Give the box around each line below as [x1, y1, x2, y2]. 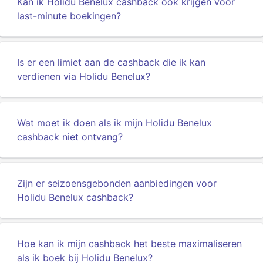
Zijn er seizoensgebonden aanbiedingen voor [17, 177, 217, 189]
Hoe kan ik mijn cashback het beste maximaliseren [17, 238, 242, 249]
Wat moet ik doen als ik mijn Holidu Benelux [17, 117, 212, 129]
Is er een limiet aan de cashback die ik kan [17, 56, 205, 68]
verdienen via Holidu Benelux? [17, 70, 150, 82]
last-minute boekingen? [17, 10, 121, 22]
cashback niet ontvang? [17, 131, 123, 143]
